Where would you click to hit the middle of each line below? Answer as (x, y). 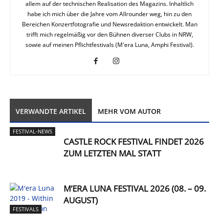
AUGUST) (81, 200)
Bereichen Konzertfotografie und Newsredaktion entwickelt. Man (109, 24)
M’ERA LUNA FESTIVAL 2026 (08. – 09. (135, 189)
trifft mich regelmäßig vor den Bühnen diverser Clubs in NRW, (109, 35)
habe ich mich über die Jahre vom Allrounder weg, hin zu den (109, 14)
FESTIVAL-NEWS (33, 131)
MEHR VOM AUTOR (129, 111)
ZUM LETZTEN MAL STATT (112, 153)
